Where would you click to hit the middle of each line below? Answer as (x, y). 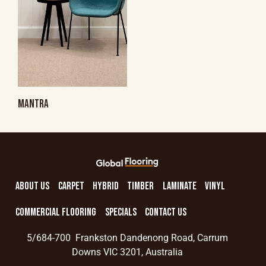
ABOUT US (33, 186)
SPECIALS (121, 212)
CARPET (71, 186)
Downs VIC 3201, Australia (127, 252)
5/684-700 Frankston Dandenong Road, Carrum (127, 238)
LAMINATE (179, 186)
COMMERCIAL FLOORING (56, 212)
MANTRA (33, 104)
